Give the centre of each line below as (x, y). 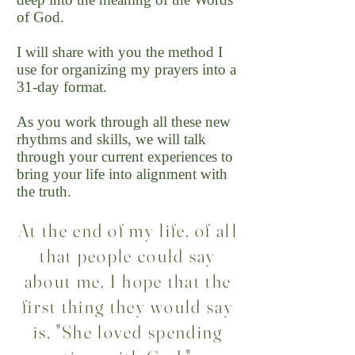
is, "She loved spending (128, 332)
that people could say (128, 256)
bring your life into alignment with (122, 174)
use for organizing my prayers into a (126, 69)
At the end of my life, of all (128, 231)
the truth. (46, 191)
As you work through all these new (124, 122)
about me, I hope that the (128, 281)
